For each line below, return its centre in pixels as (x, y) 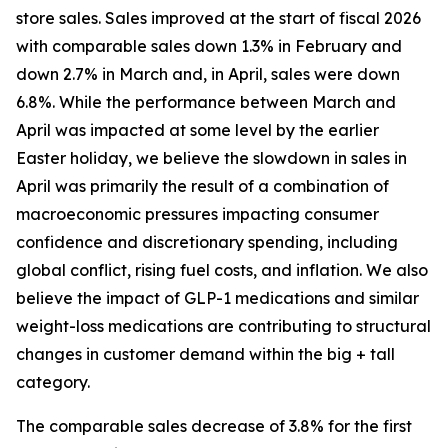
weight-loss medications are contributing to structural (223, 326)
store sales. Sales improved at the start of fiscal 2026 (218, 18)
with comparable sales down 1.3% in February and (209, 46)
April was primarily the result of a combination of (202, 186)
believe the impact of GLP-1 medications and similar (217, 298)
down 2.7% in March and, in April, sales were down (208, 74)
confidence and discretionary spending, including (207, 242)
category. (53, 382)
